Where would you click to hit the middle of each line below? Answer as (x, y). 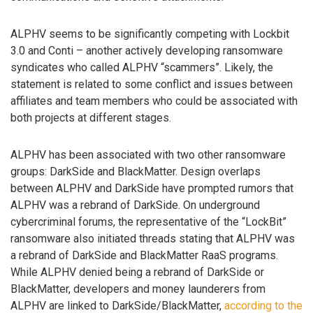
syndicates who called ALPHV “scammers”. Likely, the (142, 67)
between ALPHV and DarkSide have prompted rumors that (152, 188)
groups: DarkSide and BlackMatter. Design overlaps (136, 171)
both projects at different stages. (91, 117)
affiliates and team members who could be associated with (154, 101)
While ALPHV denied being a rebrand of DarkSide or (137, 272)
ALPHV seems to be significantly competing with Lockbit (150, 34)
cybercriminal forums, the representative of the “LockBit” (148, 221)
